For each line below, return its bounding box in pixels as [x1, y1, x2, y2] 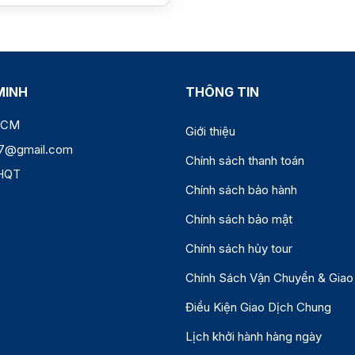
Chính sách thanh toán [185, 153, 304, 169]
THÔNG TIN [185, 84, 259, 101]
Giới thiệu [185, 124, 235, 139]
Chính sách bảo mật [185, 212, 292, 227]
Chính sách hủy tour [185, 241, 292, 257]
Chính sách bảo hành [185, 182, 297, 198]
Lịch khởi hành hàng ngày [185, 329, 322, 345]
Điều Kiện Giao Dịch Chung [185, 300, 331, 315]
